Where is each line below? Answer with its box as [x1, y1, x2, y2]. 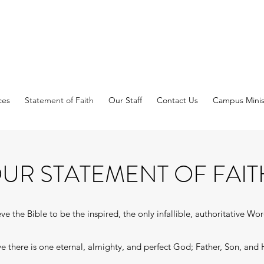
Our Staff [108, 95, 142, 105]
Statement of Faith [24, 95, 94, 105]
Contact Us [156, 95, 198, 105]
